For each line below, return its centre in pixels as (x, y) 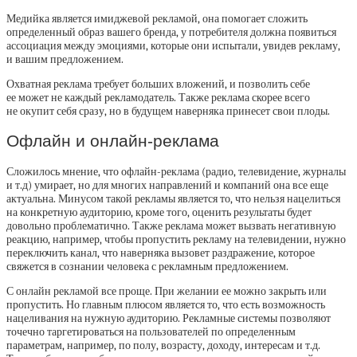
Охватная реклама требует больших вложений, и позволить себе (158, 84)
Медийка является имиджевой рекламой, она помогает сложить (157, 18)
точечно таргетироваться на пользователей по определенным (151, 331)
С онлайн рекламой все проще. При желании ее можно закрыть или (167, 291)
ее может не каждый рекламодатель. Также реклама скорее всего (158, 97)
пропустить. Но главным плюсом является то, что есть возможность (166, 304)
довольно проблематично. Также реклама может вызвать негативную (171, 226)
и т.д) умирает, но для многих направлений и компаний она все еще (167, 185)
